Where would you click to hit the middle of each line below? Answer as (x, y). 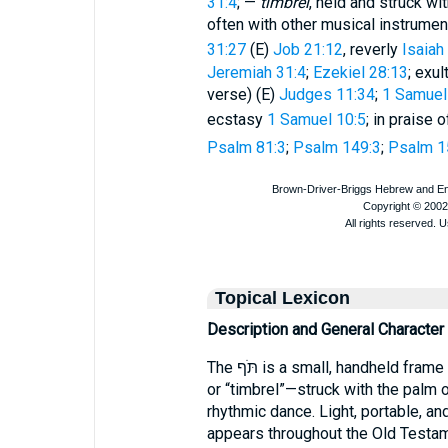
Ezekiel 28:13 (360, 72)
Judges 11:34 (326, 94)
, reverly (372, 49)
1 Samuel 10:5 (316, 119)
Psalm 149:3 (336, 148)
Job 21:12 (307, 49)
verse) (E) (242, 94)
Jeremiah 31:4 (256, 72)
